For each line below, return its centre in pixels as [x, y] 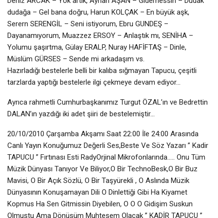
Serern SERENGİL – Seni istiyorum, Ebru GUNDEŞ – [88, 24]
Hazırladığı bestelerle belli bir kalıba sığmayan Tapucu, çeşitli [102, 70]
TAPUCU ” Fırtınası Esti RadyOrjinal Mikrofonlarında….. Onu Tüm [106, 157]
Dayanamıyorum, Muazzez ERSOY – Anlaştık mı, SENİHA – [100, 35]
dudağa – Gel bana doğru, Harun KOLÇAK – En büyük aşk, [98, 12]
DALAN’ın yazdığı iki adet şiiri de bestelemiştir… [81, 114]
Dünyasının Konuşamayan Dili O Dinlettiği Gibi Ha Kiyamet [97, 192]
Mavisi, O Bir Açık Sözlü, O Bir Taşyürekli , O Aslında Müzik [98, 180]
